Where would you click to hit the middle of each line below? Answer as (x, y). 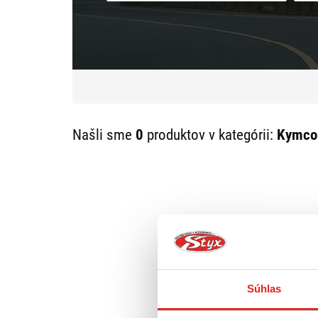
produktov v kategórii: (210, 135)
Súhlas (264, 288)
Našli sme (104, 135)
